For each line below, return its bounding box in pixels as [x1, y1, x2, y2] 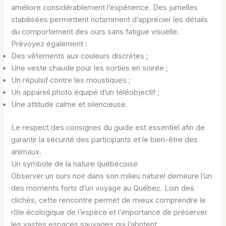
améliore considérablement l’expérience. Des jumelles [11, 3, 198, 13]
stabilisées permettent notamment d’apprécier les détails [11, 15, 208, 25]
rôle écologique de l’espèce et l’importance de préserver [11, 208, 208, 217]
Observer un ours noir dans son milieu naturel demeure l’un [11, 172, 212, 181]
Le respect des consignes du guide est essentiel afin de [11, 123, 205, 133]
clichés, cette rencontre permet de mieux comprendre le [11, 196, 206, 205]
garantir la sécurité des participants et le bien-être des [11, 135, 198, 145]
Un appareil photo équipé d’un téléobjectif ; [11, 88, 160, 97]
